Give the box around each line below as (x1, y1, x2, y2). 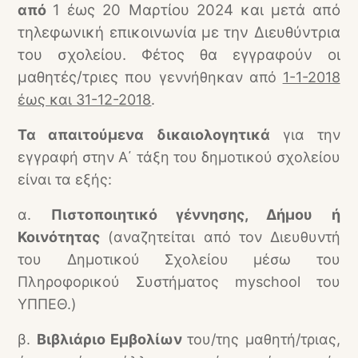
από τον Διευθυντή (203, 229, 340, 245)
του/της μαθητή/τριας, (187, 331, 340, 348)
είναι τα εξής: (18, 171, 113, 188)
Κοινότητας (18, 229, 101, 245)
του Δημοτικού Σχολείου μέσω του (18, 251, 340, 268)
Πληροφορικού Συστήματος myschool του (18, 273, 340, 290)
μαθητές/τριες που (18, 68, 153, 86)
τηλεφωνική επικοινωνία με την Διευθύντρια (18, 23, 340, 42)
